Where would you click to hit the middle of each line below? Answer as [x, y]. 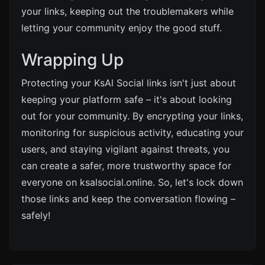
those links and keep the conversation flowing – [128, 199]
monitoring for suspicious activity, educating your [132, 132]
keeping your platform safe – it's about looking [127, 99]
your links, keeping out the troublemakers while [127, 11]
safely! [36, 215]
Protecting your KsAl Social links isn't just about [129, 83]
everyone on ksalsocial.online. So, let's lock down [132, 182]
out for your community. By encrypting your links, [132, 116]
